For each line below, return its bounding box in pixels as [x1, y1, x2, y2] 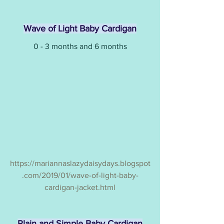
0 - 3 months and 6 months [33, 42, 127, 51]
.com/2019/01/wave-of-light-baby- [21, 170, 138, 179]
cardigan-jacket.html [44, 182, 115, 191]
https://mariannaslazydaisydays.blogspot [9, 158, 150, 167]
